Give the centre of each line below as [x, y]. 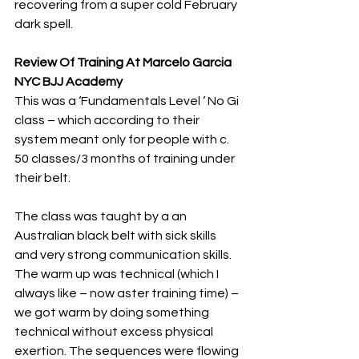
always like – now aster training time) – [128, 293]
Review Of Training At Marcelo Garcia [124, 63]
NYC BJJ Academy [69, 82]
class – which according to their [108, 120]
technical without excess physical [115, 332]
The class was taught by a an [102, 216]
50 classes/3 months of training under [126, 159]
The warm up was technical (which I [118, 274]
